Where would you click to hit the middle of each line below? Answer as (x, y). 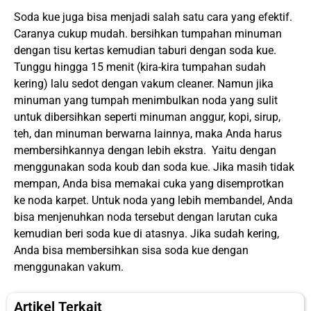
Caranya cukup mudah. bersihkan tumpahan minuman (148, 34)
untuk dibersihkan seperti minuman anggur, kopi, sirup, (147, 117)
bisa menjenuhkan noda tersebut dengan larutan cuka (146, 217)
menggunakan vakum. (69, 267)
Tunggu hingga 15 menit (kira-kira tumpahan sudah (140, 67)
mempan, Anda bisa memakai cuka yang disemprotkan (149, 184)
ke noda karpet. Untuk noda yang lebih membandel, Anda (153, 201)
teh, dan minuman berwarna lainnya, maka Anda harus (148, 134)
